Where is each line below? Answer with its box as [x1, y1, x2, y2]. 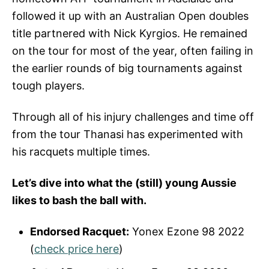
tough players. [12, 79, 85, 92]
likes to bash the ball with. [12, 193, 149, 207]
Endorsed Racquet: [30, 225, 129, 238]
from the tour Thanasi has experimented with [12, 127, 243, 141]
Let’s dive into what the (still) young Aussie [12, 176, 237, 189]
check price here [34, 242, 119, 255]
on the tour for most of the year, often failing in [12, 44, 253, 57]
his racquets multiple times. [12, 145, 150, 158]
